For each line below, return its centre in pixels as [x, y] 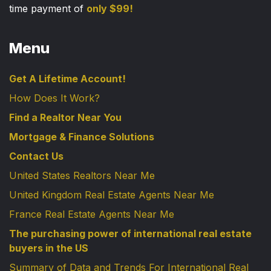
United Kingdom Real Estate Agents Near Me [112, 194]
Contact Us [36, 156]
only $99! [110, 8]
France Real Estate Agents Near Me [92, 214]
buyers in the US [49, 248]
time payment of [48, 8]
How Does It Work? [54, 98]
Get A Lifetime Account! [67, 78]
